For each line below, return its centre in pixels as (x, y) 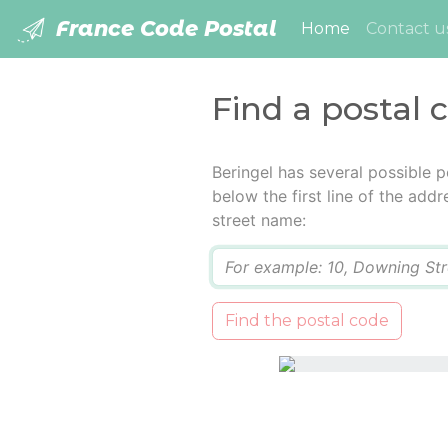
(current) (386, 28)
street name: (258, 220)
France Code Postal (163, 28)
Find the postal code (306, 321)
